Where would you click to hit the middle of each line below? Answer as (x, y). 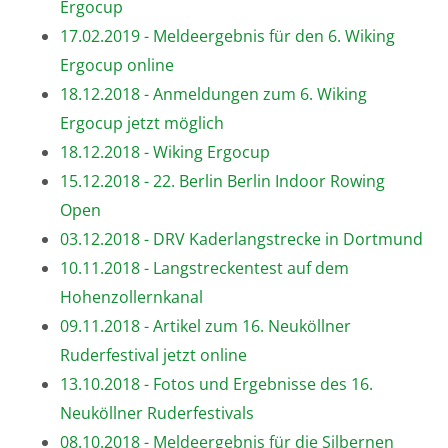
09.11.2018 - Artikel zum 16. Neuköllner (205, 325)
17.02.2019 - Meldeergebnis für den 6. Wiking (227, 35)
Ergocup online (117, 64)
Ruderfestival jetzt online (153, 354)
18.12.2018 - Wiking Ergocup (165, 151)
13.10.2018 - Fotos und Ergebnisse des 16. (216, 383)
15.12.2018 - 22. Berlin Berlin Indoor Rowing (222, 180)
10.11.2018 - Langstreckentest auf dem (204, 267)
